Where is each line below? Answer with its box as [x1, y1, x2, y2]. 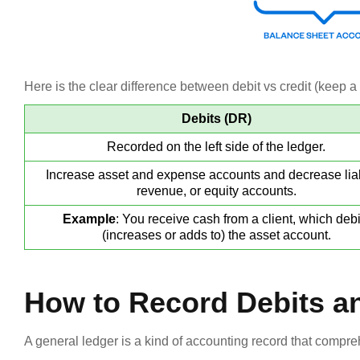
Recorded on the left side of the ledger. [107, 139, 325, 153]
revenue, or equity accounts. [136, 183, 297, 198]
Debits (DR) [181, 111, 252, 125]
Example [62, 211, 116, 226]
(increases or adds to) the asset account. [101, 227, 331, 242]
